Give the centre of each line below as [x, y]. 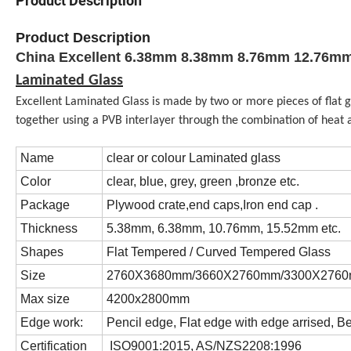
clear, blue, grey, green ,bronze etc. [203, 182]
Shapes [42, 252]
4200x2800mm [148, 299]
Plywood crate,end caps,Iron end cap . [212, 205]
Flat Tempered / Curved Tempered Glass [219, 252]
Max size [45, 299]
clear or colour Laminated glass [194, 158]
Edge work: [53, 323]
